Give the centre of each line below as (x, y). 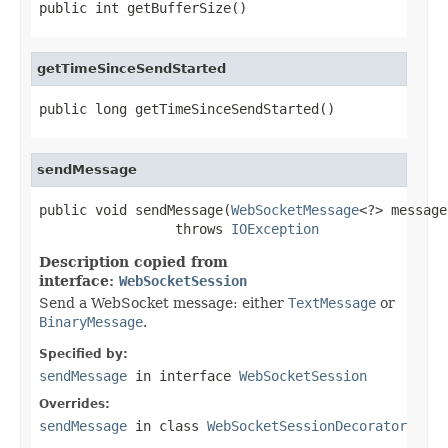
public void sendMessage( (135, 209)
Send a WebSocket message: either (163, 302)
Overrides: (74, 403)
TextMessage (332, 302)
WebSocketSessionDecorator (307, 425)
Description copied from (133, 261)
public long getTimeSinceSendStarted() (187, 108)
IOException (275, 228)
